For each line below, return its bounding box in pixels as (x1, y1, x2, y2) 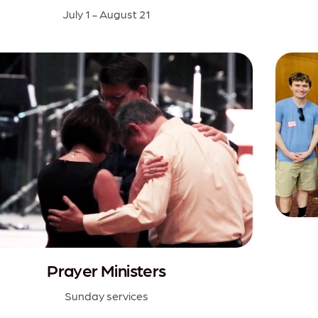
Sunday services (65, 287, 148, 303)
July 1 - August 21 (62, 6, 150, 21)
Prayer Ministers (47, 258, 166, 281)
